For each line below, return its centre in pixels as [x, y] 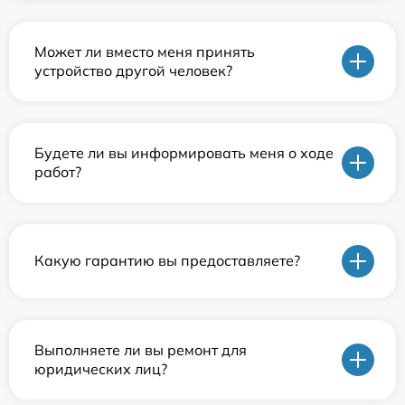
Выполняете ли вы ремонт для [141, 349]
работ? [58, 171]
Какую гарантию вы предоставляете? [167, 261]
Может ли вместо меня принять [145, 51]
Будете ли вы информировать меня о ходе [184, 152]
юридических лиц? [101, 368]
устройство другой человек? [133, 70]
